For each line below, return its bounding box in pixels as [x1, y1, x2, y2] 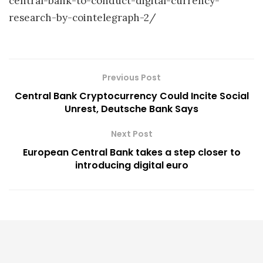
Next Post [110, 128, 153, 140]
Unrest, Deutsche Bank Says [65, 102, 198, 116]
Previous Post [102, 72, 161, 84]
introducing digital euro [75, 159, 188, 173]
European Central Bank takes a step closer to [22, 146, 241, 160]
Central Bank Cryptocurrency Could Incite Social [14, 89, 249, 103]
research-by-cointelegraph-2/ [9, 11, 156, 24]
